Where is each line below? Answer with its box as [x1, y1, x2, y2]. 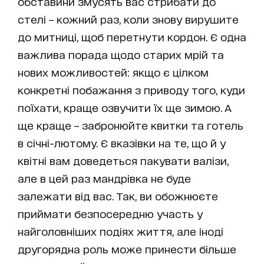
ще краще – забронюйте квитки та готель [18, 119, 243, 131]
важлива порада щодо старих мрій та [18, 48, 224, 61]
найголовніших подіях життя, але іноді [18, 225, 223, 237]
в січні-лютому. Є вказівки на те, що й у [18, 137, 226, 149]
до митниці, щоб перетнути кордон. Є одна [18, 31, 246, 43]
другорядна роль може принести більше [18, 243, 236, 255]
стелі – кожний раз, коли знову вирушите [18, 13, 239, 25]
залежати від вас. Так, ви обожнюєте [18, 190, 218, 202]
